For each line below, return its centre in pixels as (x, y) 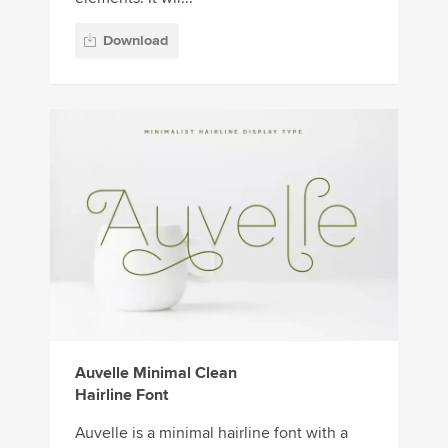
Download (135, 41)
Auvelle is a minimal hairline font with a (211, 433)
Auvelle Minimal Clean (156, 373)
